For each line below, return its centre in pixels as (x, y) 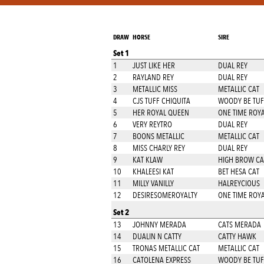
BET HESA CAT (238, 171)
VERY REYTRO (152, 124)
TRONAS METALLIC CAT (166, 248)
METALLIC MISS (155, 89)
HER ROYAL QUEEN (161, 113)
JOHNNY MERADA (159, 225)
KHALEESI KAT (153, 171)
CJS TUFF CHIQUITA (161, 101)
